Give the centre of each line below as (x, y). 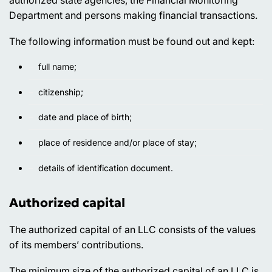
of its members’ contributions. (76, 244)
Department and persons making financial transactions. (133, 15)
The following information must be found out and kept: (132, 41)
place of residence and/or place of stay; (117, 143)
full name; (57, 66)
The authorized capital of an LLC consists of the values (132, 229)
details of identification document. (106, 168)
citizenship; (61, 92)
